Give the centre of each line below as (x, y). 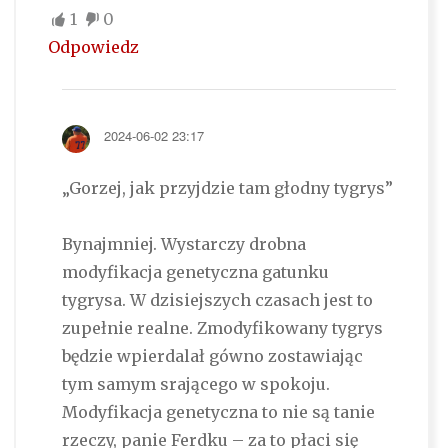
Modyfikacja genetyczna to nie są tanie (218, 412)
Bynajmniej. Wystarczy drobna (183, 244)
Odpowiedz (93, 47)
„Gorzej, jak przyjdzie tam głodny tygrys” (227, 188)
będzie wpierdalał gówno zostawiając (212, 356)
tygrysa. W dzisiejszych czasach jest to (217, 300)
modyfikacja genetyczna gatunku (195, 272)
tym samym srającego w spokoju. (195, 384)
